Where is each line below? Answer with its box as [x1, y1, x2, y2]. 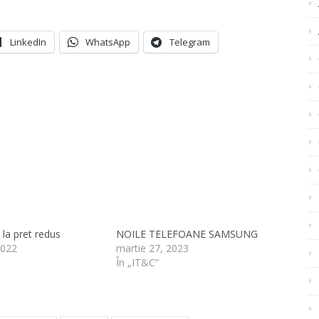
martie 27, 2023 [116, 241, 189, 255]
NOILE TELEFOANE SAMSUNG [116, 226, 258, 241]
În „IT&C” [116, 255, 159, 269]
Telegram [169, 35, 210, 48]
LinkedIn [10, 35, 46, 48]
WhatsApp [85, 35, 130, 48]
